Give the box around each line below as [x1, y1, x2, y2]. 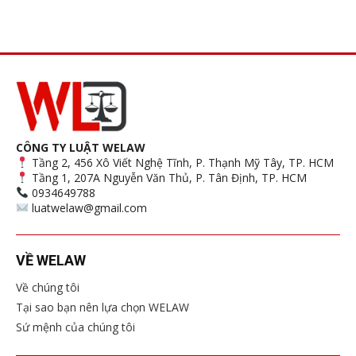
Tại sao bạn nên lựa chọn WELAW [16, 299, 189, 315]
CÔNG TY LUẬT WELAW [16, 139, 145, 155]
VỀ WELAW [16, 251, 86, 269]
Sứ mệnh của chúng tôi [16, 319, 135, 335]
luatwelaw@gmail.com [28, 199, 147, 215]
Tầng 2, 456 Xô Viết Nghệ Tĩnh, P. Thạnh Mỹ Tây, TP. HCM [28, 154, 334, 170]
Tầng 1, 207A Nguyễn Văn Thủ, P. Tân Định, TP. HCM [28, 169, 307, 185]
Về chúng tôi [16, 279, 79, 295]
